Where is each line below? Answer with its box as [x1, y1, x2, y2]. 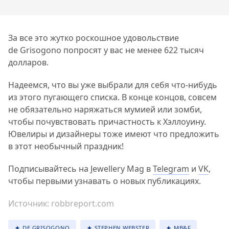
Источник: [8, 198, 49, 210]
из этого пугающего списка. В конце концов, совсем [8, 91, 217, 103]
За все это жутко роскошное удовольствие [8, 32, 179, 44]
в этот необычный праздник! [8, 141, 124, 152]
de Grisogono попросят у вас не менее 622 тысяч [8, 44, 204, 56]
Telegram [153, 163, 189, 175]
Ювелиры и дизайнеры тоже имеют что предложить [8, 128, 219, 140]
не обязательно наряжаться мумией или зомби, [8, 104, 202, 116]
